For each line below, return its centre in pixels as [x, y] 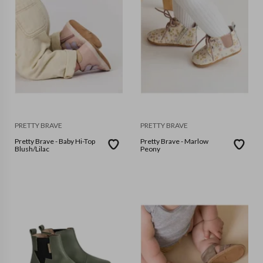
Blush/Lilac [32, 149]
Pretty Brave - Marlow [174, 141]
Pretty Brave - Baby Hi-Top [55, 141]
